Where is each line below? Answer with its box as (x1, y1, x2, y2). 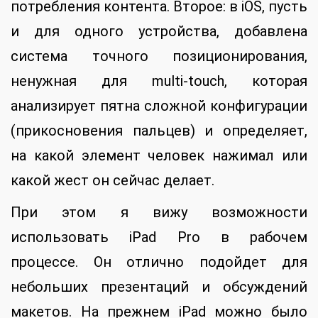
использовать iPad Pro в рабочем (11, 229, 307, 246)
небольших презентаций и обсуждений (11, 278, 307, 296)
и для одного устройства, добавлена (11, 23, 307, 40)
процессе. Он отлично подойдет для (11, 253, 307, 271)
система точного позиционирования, (11, 48, 307, 65)
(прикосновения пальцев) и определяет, (11, 122, 307, 140)
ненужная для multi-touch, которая (11, 72, 307, 90)
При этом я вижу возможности (11, 204, 307, 221)
